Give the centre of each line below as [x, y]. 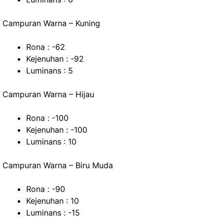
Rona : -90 [46, 189]
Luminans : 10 [51, 142]
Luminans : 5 [50, 71]
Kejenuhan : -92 [55, 59]
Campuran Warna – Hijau [48, 94]
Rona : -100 [47, 118]
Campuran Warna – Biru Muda [58, 165]
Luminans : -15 [53, 213]
